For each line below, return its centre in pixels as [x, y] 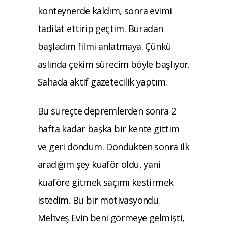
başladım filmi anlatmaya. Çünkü [105, 46]
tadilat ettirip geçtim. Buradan [101, 28]
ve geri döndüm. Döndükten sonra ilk [113, 146]
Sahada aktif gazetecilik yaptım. [103, 82]
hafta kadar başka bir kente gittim [109, 129]
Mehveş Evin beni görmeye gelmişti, [111, 218]
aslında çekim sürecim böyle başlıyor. [114, 64]
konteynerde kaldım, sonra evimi [105, 10]
